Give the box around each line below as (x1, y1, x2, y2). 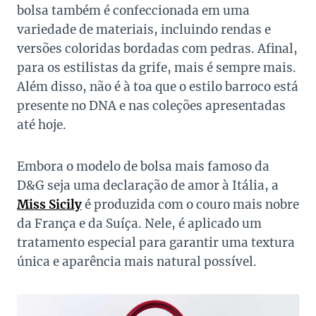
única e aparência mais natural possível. (17, 254, 257, 270)
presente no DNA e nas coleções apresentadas (17, 98, 286, 114)
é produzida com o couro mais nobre (82, 197, 299, 213)
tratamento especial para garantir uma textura (17, 235, 295, 251)
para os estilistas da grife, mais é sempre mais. (17, 60, 296, 76)
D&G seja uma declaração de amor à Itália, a (17, 178, 279, 194)
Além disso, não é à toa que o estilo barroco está (17, 79, 298, 95)
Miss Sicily (17, 197, 82, 213)
